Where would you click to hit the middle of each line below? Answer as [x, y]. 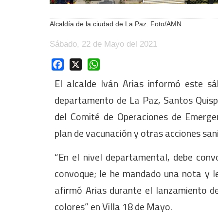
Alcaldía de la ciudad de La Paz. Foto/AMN [116, 24]
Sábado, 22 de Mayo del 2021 [103, 44]
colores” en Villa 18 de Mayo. [113, 206]
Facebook [81, 64]
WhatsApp [118, 64]
